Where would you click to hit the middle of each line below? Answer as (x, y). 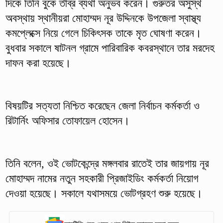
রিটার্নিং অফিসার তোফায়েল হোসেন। (67, 120)
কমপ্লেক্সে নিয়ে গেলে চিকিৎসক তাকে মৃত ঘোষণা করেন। (103, 33)
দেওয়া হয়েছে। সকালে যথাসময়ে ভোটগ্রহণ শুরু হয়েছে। (104, 193)
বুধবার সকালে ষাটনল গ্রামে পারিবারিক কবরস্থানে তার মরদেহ (110, 48)
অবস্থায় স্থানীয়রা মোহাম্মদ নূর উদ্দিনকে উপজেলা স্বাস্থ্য (103, 18)
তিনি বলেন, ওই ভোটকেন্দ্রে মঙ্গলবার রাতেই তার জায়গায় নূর (107, 163)
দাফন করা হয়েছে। (38, 63)
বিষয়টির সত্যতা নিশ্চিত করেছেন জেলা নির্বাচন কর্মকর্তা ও (102, 106)
